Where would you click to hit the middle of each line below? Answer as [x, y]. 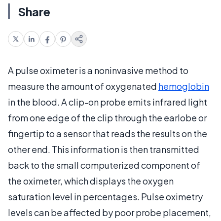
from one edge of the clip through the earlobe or [107, 117]
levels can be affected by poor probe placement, [110, 212]
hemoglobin [184, 86]
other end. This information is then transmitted [104, 149]
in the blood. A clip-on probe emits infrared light [108, 102]
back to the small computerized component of [104, 165]
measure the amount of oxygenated [83, 86]
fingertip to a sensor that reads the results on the [108, 133]
